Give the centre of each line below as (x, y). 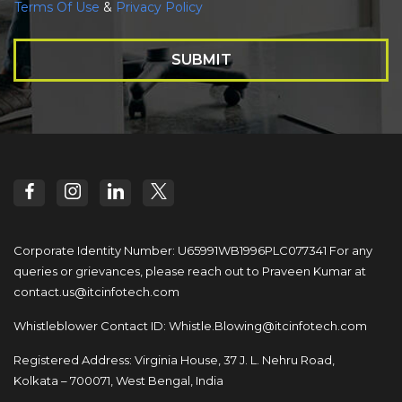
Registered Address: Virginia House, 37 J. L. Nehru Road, (174, 359)
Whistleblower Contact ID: (91, 325)
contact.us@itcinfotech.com (96, 291)
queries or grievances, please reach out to (136, 271)
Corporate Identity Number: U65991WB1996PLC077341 (170, 250)
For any (350, 250)
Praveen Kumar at (313, 271)
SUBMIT (201, 59)
